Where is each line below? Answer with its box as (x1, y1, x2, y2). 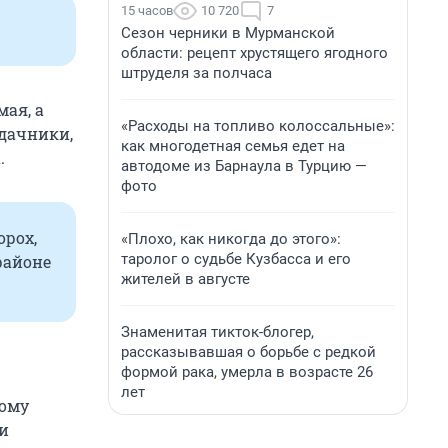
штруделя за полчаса (121, 64, 272, 82)
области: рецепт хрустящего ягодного (121, 44, 388, 62)
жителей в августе (121, 270, 250, 288)
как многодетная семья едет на (121, 137, 345, 155)
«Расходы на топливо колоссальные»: (121, 117, 395, 135)
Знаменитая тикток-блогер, (121, 323, 314, 341)
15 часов (121, 3, 173, 18)
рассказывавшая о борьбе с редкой (121, 343, 376, 361)
